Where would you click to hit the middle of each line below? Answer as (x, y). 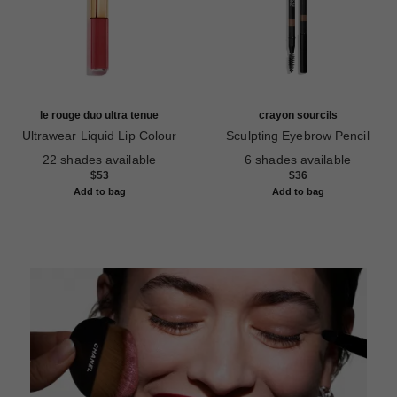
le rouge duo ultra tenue (99, 116)
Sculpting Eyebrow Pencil (298, 136)
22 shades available (99, 160)
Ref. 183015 (243, 152)
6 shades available (298, 160)
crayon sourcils (298, 116)
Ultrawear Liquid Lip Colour (99, 136)
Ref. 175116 (44, 152)
